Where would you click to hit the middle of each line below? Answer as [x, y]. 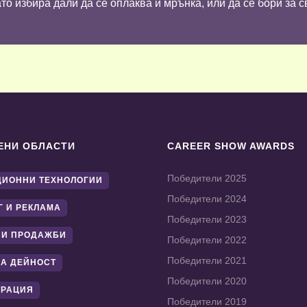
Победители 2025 [207, 179]
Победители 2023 [207, 220]
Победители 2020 [207, 281]
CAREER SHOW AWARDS [231, 146]
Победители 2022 [207, 240]
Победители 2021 [207, 261]
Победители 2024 [207, 199]
